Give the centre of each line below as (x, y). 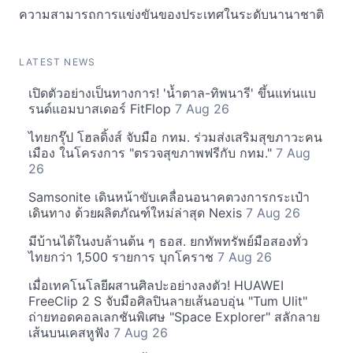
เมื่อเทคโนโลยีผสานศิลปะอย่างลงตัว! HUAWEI (156, 286)
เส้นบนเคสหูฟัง (71, 333)
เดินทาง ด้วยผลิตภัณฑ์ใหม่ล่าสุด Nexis (137, 213)
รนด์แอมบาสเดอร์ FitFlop (102, 109)
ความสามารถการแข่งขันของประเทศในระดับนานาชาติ (171, 15)
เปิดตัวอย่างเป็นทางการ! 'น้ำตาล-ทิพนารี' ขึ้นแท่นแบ (172, 93)
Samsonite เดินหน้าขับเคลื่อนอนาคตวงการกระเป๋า (169, 197)
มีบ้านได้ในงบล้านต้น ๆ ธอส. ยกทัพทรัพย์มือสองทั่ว (168, 242)
